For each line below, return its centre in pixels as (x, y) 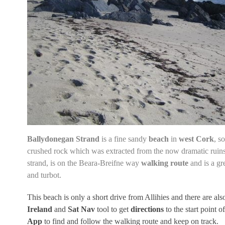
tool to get (113, 209)
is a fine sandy (124, 139)
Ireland (39, 209)
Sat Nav (81, 209)
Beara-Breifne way (109, 163)
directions (147, 209)
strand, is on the (53, 163)
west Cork (196, 139)
